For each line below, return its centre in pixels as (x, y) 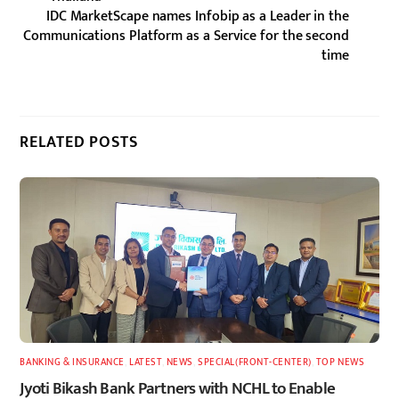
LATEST (146, 362)
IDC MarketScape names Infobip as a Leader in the (197, 16)
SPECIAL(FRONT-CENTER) (255, 362)
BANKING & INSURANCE (73, 362)
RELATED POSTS (79, 142)
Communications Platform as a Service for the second (186, 36)
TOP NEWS (340, 362)
